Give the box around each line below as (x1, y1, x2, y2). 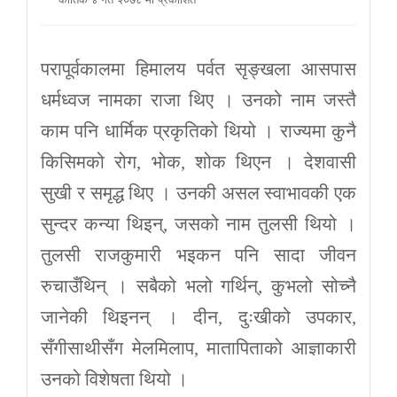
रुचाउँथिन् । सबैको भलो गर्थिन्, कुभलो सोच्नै (41, 275, 356, 297)
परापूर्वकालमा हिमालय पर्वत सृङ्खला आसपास (41, 58, 356, 80)
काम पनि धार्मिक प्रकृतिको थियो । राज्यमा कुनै (41, 120, 356, 142)
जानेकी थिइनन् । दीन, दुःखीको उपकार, (41, 306, 356, 328)
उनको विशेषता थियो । (41, 368, 188, 390)
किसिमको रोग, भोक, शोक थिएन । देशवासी (41, 151, 356, 173)
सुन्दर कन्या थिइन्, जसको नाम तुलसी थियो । (41, 213, 356, 235)
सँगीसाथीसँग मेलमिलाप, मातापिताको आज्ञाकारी (41, 337, 356, 359)
